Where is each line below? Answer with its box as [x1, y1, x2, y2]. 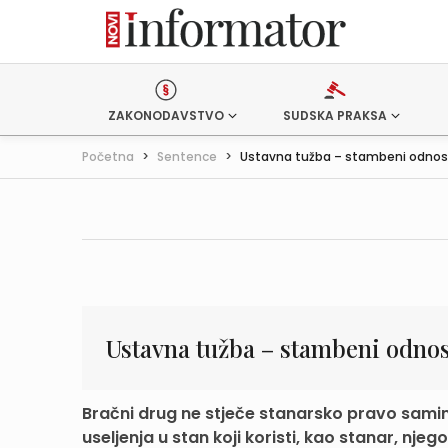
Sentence [157, 148, 217, 165]
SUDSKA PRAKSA [282, 107, 387, 124]
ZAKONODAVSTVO [108, 107, 224, 124]
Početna [82, 148, 134, 165]
